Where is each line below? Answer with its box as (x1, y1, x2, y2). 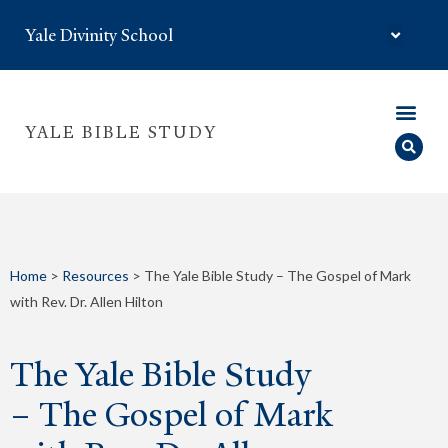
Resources (62, 267, 129, 284)
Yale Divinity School (25, 24, 173, 46)
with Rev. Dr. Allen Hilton (10, 293, 163, 310)
